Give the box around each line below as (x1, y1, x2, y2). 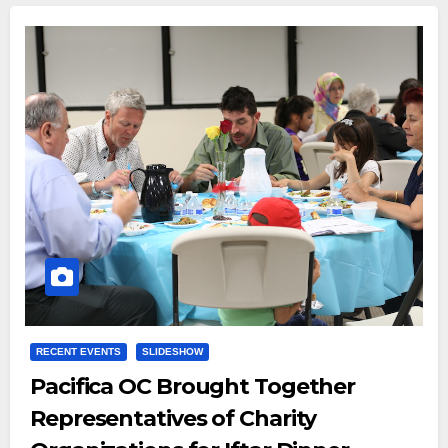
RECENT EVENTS (36, 346, 121, 357)
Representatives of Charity (30, 405, 317, 432)
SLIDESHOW (142, 346, 203, 357)
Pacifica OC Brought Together (30, 373, 356, 400)
